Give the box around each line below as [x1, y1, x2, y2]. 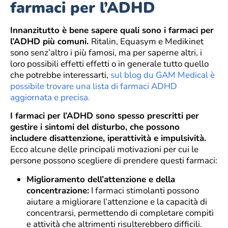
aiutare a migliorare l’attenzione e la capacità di [26, 195, 207, 208]
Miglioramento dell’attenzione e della [26, 173, 175, 185]
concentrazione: [26, 184, 89, 196]
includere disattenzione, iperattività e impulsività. [10, 132, 206, 145]
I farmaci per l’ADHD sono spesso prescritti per [10, 110, 199, 122]
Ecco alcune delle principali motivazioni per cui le [10, 144, 198, 156]
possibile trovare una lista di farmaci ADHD [10, 80, 177, 93]
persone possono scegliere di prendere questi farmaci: [10, 155, 217, 167]
